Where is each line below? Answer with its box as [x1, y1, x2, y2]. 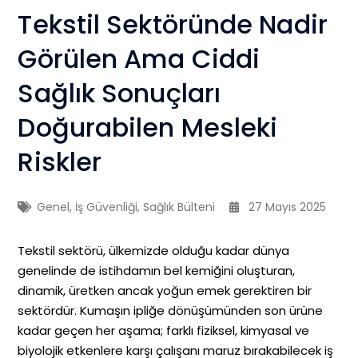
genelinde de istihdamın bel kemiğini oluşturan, [18, 262, 296, 280]
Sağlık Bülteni [143, 199, 216, 216]
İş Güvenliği [75, 199, 138, 216]
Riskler [18, 144, 102, 181]
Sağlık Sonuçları [18, 75, 221, 112]
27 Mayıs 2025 [249, 199, 327, 216]
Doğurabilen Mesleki [18, 109, 278, 146]
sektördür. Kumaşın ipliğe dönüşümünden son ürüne [18, 302, 324, 320]
